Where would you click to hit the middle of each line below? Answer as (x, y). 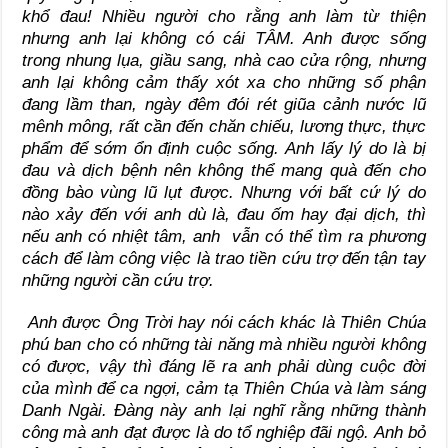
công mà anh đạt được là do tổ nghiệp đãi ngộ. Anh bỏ (224, 433)
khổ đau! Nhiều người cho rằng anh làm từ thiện (224, 17)
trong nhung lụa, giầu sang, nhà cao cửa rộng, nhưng (224, 61)
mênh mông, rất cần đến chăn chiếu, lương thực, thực (224, 127)
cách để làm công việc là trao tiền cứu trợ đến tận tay (224, 259)
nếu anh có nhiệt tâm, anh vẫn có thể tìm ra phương (224, 237)
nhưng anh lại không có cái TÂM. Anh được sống (224, 39)
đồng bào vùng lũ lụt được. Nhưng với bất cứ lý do (224, 193)
